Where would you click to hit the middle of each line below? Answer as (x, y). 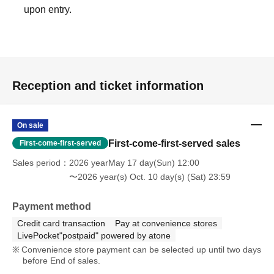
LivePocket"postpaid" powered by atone (94, 235)
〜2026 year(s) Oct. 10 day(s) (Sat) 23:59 (150, 177)
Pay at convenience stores (166, 223)
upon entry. (48, 9)
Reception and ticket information (108, 86)
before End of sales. (61, 261)
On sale (30, 125)
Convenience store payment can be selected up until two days (141, 250)
